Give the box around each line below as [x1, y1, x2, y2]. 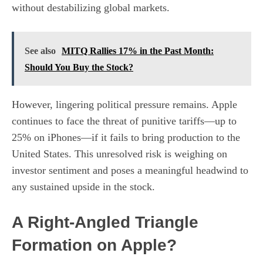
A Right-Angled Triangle [12, 213, 198, 231]
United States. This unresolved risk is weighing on [12, 148, 227, 160]
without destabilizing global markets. [12, 2, 170, 14]
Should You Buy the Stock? [25, 62, 133, 72]
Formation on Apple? [12, 236, 177, 254]
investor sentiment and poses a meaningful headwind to [12, 164, 248, 176]
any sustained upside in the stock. [12, 181, 155, 193]
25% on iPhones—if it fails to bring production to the [12, 131, 240, 143]
